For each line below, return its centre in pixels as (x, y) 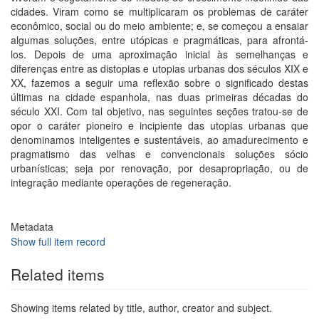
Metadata (32, 226)
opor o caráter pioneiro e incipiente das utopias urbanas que (159, 125)
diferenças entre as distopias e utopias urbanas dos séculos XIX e (159, 68)
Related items (58, 274)
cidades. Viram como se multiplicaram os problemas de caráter (159, 11)
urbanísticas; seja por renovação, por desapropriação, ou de (159, 168)
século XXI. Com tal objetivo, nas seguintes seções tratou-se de (159, 111)
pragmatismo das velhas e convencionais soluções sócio (159, 154)
